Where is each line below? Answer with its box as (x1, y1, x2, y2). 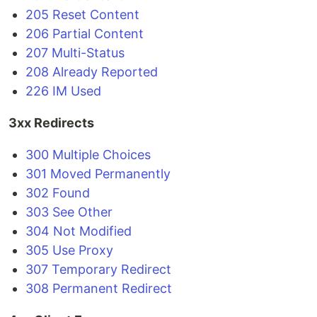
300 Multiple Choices (25, 147, 151, 162)
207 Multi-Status (25, 45, 125, 60)
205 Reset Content (25, 7, 139, 22)
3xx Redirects (8, 115, 94, 130)
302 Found (25, 185, 90, 200)
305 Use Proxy (25, 243, 113, 258)
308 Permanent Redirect (25, 281, 172, 296)
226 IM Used (25, 83, 101, 98)
